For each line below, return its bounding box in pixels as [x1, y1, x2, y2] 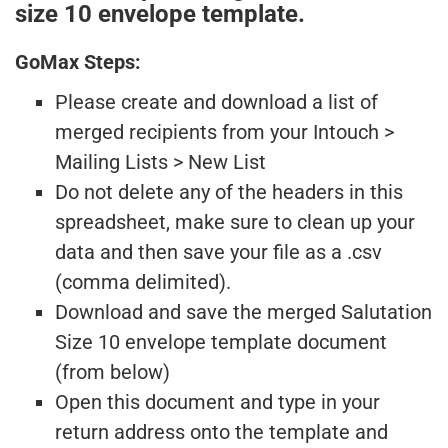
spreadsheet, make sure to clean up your [55, 210, 415, 234]
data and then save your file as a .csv [55, 240, 382, 264]
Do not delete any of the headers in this [55, 180, 403, 204]
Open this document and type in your [55, 390, 380, 414]
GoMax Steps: [15, 50, 141, 74]
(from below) [55, 360, 170, 384]
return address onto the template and [55, 420, 388, 444]
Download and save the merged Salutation [55, 300, 432, 324]
